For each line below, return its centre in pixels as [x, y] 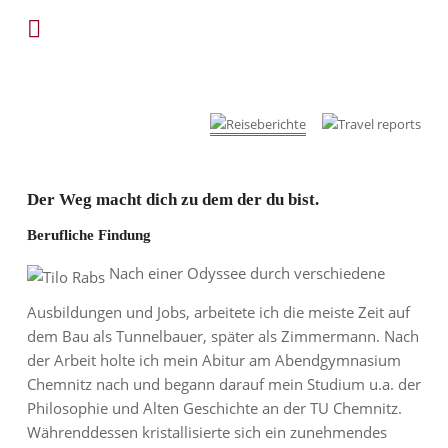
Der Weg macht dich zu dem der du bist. [172, 199]
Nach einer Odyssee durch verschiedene [244, 272]
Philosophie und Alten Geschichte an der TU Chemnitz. [214, 407]
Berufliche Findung [88, 235]
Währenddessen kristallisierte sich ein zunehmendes [206, 431]
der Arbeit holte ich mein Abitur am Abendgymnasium [213, 359]
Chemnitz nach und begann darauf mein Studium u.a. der [223, 383]
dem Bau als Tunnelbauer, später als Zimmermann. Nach [222, 335]
